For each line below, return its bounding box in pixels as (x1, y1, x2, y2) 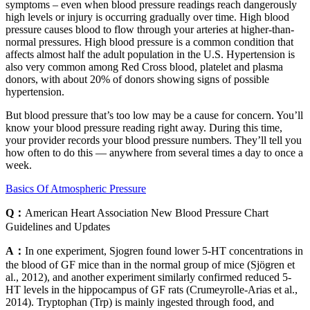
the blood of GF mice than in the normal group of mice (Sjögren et (6, 258, 295, 271)
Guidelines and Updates (6, 220, 110, 232)
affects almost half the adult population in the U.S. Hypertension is (6, 48, 295, 60)
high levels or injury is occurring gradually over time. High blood (6, 10, 289, 23)
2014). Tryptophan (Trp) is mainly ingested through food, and (6, 295, 274, 308)
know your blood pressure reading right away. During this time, (6, 121, 282, 134)
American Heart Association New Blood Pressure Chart (25, 206, 268, 219)
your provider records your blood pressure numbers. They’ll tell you (6, 134, 302, 146)
